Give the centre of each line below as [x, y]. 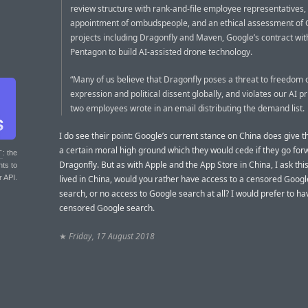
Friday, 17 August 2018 [112, 236]
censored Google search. [107, 208]
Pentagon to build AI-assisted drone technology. [161, 52]
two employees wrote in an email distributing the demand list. [187, 109]
